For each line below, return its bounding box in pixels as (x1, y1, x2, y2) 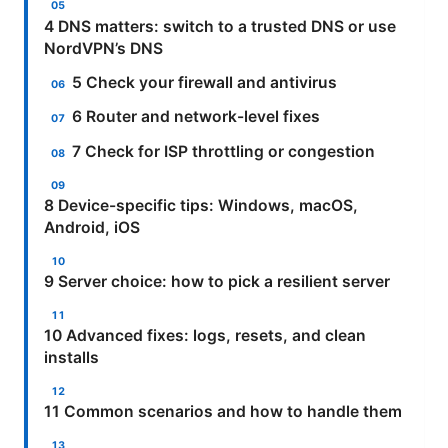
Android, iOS (44, 218, 140, 238)
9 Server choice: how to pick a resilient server (44, 272, 390, 292)
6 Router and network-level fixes (72, 107, 321, 127)
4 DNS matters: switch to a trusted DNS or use (44, 16, 396, 36)
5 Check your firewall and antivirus (72, 72, 338, 92)
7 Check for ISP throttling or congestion (72, 141, 376, 161)
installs (44, 348, 99, 368)
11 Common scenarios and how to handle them (44, 402, 402, 422)
